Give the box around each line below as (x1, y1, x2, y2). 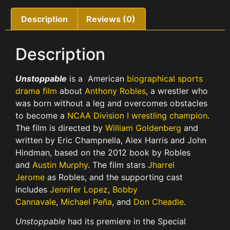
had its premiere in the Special (65, 216, 186, 227)
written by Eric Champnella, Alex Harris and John (15, 135, 206, 145)
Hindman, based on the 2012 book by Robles (15, 147, 190, 158)
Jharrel (148, 159, 175, 170)
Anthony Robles (85, 85, 146, 96)
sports (178, 73, 203, 84)
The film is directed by (15, 122, 105, 133)
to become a (15, 110, 67, 121)
